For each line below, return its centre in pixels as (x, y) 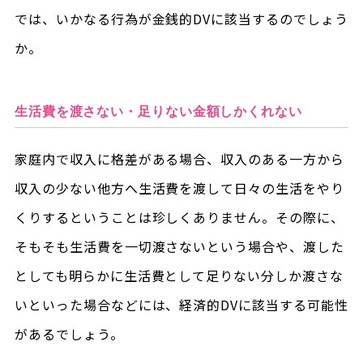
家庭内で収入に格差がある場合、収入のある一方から (179, 158)
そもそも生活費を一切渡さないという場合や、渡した (179, 246)
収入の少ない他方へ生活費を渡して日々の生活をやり (179, 188)
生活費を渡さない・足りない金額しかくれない (158, 111)
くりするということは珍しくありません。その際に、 (179, 217)
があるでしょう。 (69, 333)
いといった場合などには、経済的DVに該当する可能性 (181, 304)
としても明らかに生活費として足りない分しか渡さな (179, 275)
